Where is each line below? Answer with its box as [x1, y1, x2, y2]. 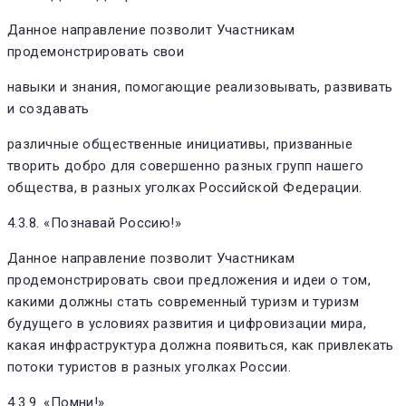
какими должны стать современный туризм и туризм [7, 293, 360, 310]
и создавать [7, 100, 90, 117]
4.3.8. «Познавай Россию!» [7, 214, 182, 231]
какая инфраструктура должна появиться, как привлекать [7, 336, 394, 353]
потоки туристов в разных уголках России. [7, 358, 292, 375]
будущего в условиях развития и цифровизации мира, [7, 314, 367, 332]
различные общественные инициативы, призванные [7, 135, 353, 152]
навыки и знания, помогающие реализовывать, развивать [7, 78, 393, 95]
